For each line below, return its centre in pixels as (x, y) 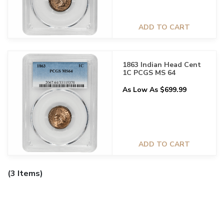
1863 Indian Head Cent (162, 65)
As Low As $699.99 (154, 90)
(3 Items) (25, 173)
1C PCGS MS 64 (149, 73)
